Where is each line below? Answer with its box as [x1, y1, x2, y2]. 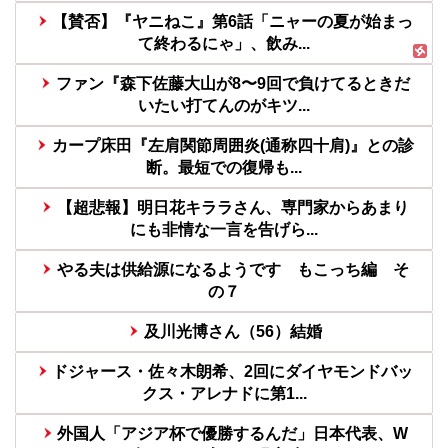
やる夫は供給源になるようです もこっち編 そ [56, 261, 409, 279]
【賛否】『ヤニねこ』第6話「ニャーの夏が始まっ [52, 13, 414, 31]
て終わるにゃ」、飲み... [138, 35, 310, 53]
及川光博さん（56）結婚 [143, 323, 322, 341]
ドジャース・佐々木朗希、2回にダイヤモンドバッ [52, 363, 414, 381]
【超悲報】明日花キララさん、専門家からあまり [56, 199, 409, 217]
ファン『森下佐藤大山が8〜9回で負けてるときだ [55, 75, 410, 93]
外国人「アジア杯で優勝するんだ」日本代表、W [57, 425, 409, 443]
